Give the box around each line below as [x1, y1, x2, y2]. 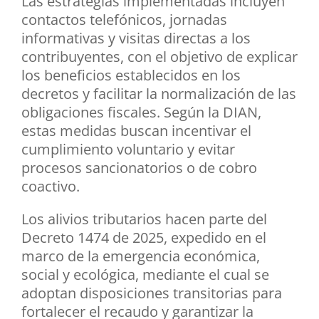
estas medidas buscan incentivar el [21, 120, 251, 140]
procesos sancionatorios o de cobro [21, 157, 257, 177]
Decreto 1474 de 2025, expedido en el [21, 227, 266, 247]
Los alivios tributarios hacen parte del [21, 209, 267, 229]
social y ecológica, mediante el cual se [21, 264, 269, 284]
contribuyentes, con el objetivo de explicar [21, 46, 298, 66]
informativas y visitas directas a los [21, 28, 251, 48]
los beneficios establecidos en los [21, 65, 241, 85]
